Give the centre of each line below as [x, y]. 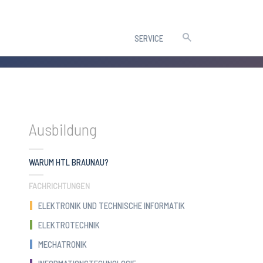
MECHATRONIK [63, 245]
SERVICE [149, 38]
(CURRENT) [127, 161]
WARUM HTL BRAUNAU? [69, 162]
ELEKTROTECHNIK [69, 225]
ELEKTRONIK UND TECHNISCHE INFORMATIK [112, 206]
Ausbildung [63, 129]
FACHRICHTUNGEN [60, 186]
